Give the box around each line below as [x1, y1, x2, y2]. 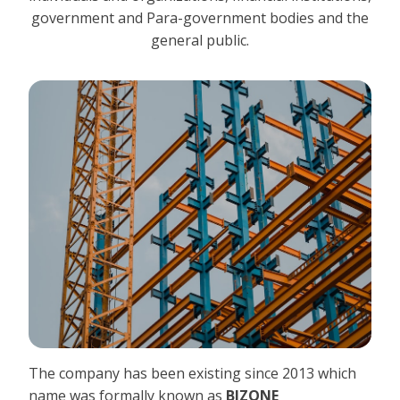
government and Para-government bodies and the [31, 8, 369, 28]
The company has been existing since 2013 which [29, 363, 356, 383]
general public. [151, 30, 249, 50]
